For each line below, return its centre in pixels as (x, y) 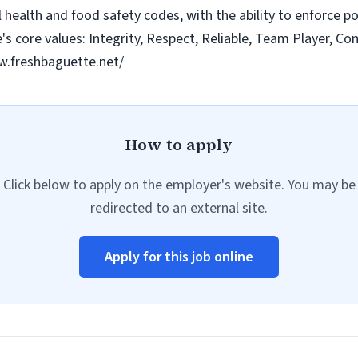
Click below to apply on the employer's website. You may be (179, 185)
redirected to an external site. (179, 208)
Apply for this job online (179, 257)
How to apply (179, 145)
